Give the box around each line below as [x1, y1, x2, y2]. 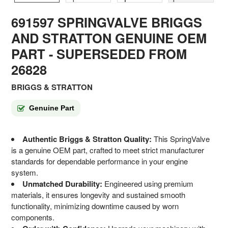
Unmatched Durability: [22, 178, 103, 189]
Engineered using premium [102, 178, 194, 189]
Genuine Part [29, 104, 75, 112]
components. [11, 211, 55, 222]
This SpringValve [152, 133, 210, 144]
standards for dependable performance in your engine [11, 155, 188, 166]
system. [11, 166, 39, 178]
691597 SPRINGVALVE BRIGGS [11, 12, 203, 32]
